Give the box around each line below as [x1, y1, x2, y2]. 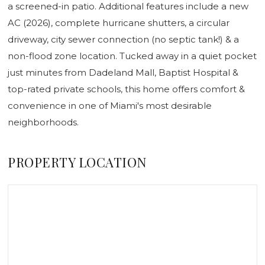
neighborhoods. [8, 116, 79, 128]
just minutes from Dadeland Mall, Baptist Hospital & [8, 66, 238, 78]
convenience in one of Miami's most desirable [8, 99, 212, 111]
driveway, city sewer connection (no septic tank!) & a [8, 33, 239, 45]
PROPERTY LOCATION [8, 153, 147, 171]
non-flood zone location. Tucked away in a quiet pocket [8, 50, 257, 62]
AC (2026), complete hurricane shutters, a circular [8, 17, 230, 28]
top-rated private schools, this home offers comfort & [8, 83, 245, 95]
